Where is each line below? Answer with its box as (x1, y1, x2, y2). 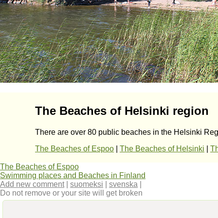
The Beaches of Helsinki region (35, 104, 209, 117)
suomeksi (70, 180, 103, 188)
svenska (109, 180, 138, 188)
